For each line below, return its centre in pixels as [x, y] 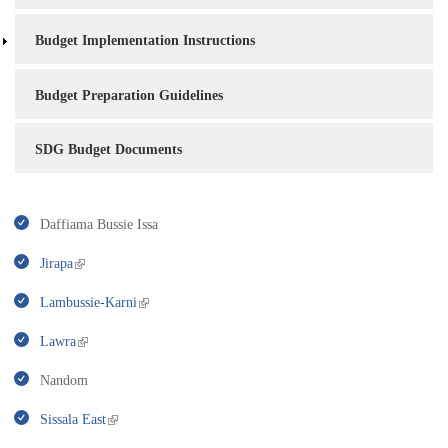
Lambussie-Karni [86, 303]
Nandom [62, 381]
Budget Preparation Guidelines [129, 95]
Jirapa [54, 264]
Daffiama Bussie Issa [97, 225]
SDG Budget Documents [108, 150]
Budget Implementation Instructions [145, 40]
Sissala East [71, 420]
